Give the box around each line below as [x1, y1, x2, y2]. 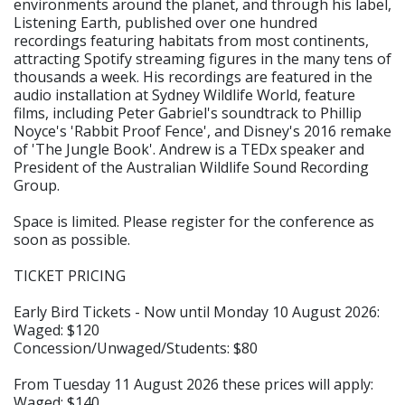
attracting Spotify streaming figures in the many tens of [14, 48, 391, 69]
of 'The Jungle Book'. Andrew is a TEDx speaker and [14, 138, 364, 159]
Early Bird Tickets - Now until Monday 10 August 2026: [14, 301, 380, 322]
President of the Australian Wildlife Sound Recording [14, 156, 369, 177]
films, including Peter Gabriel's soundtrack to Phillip [14, 102, 362, 123]
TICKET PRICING [14, 265, 126, 286]
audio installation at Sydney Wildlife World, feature [14, 84, 355, 105]
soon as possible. [14, 229, 130, 250]
